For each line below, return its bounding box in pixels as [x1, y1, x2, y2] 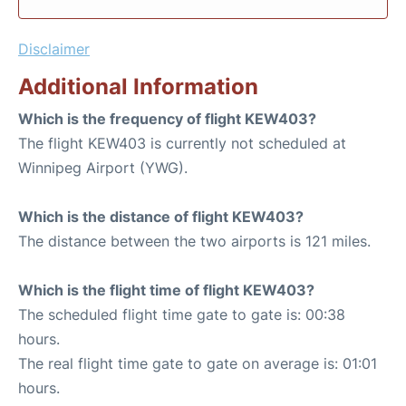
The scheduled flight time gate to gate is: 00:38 [18, 304, 345, 324]
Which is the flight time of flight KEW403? [18, 280, 314, 299]
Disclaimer [18, 39, 90, 58]
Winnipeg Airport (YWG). [18, 158, 188, 177]
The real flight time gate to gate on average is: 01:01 [18, 353, 377, 372]
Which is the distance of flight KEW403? [18, 207, 304, 226]
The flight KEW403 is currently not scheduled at [18, 133, 346, 152]
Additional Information [18, 72, 258, 100]
